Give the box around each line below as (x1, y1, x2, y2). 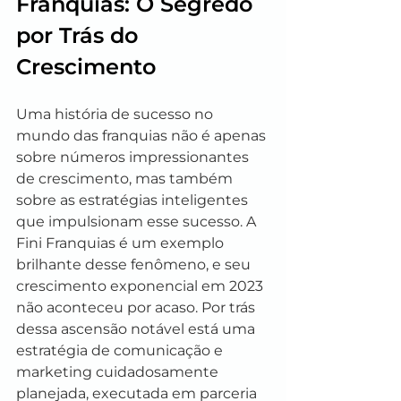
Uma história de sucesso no (16, 106, 217, 123)
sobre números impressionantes (16, 149, 252, 166)
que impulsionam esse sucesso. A (16, 213, 260, 230)
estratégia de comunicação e (16, 342, 226, 359)
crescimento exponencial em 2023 (16, 277, 267, 294)
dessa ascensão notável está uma (16, 320, 259, 337)
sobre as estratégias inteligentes (16, 192, 252, 209)
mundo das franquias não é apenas (16, 127, 269, 144)
